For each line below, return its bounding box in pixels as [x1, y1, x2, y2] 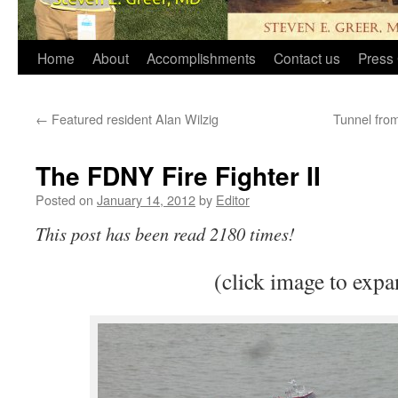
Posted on [36, 190, 93, 209]
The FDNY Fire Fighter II [36, 157, 321, 194]
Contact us [274, 48, 340, 68]
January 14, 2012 [97, 190, 195, 209]
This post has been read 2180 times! [36, 221, 295, 246]
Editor [216, 190, 250, 209]
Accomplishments [147, 48, 256, 68]
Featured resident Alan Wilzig [48, 109, 219, 128]
